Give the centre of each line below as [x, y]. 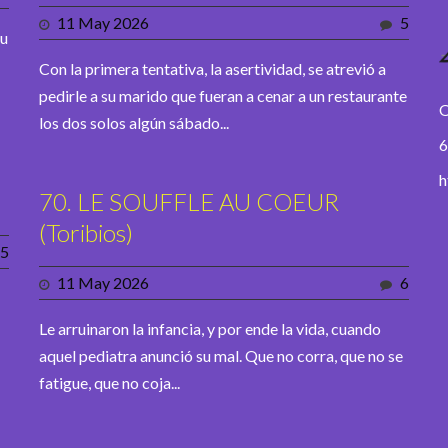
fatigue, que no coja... [109, 383]
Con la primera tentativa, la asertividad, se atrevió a [212, 69]
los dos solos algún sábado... [134, 123]
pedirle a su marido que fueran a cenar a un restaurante [223, 96]
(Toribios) [86, 233]
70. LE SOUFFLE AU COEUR [189, 202]
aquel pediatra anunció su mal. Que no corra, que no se [221, 356]
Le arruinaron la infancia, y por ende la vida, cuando [210, 329]
